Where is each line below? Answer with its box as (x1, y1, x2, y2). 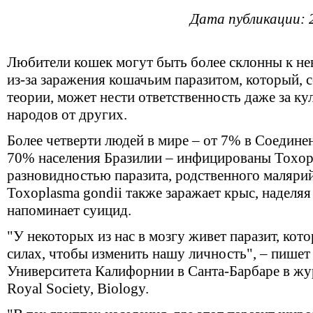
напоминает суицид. (7, 202, 131, 219)
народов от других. (7, 106, 127, 123)
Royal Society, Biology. (7, 280, 149, 297)
